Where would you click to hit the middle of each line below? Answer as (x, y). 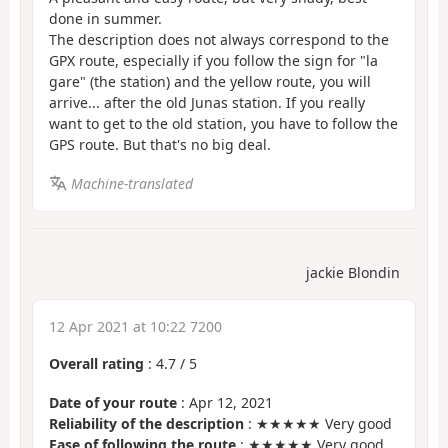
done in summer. (105, 19)
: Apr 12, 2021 (225, 402)
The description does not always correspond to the (219, 40)
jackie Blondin (353, 273)
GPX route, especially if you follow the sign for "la (213, 61)
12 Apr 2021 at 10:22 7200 (135, 327)
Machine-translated (131, 183)
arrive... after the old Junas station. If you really (207, 103)
